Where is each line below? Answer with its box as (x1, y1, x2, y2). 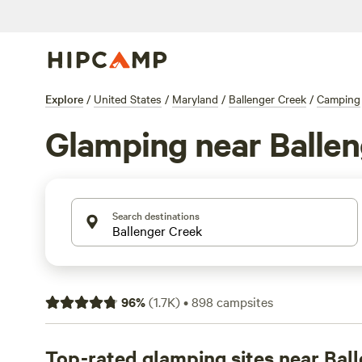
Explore (45, 90, 83, 107)
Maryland (172, 90, 218, 107)
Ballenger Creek (229, 90, 306, 107)
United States (94, 90, 162, 107)
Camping (317, 90, 360, 107)
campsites (213, 293, 273, 310)
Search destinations (112, 208, 200, 222)
